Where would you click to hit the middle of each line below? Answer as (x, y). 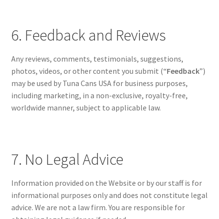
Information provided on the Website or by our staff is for (106, 183)
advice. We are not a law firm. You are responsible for (98, 208)
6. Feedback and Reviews (88, 35)
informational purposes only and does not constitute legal (109, 195)
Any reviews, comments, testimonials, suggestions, (97, 59)
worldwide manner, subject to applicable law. (86, 108)
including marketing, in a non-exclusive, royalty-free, (99, 96)
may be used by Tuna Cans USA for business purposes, (99, 83)
